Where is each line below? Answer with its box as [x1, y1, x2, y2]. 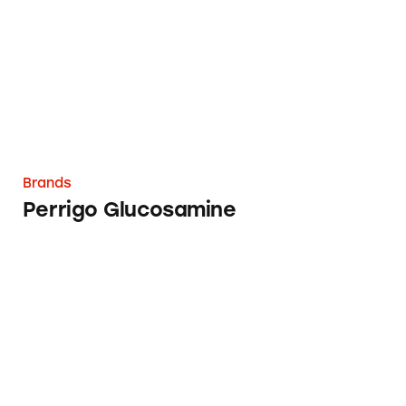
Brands [22, 175, 72, 192]
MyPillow [22, 249, 102, 275]
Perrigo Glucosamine [22, 198, 237, 223]
